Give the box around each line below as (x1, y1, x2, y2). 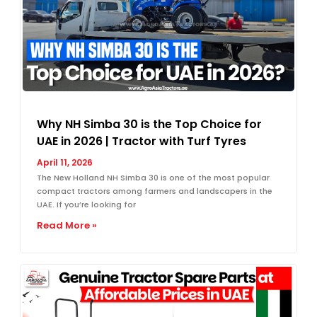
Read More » (37, 218, 97, 232)
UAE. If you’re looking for (37, 198, 136, 210)
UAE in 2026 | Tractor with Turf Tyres (37, 132, 246, 149)
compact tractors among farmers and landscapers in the (37, 185, 272, 197)
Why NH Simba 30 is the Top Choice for (37, 115, 262, 132)
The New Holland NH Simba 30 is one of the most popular (37, 171, 270, 183)
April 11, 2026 (37, 156, 93, 168)
